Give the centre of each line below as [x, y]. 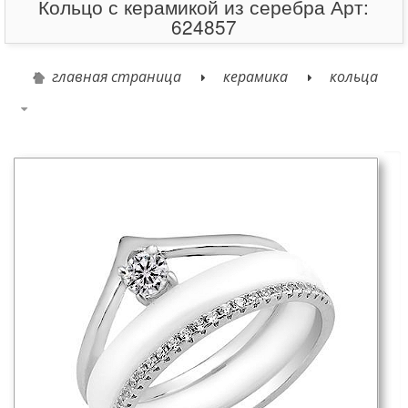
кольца [354, 76]
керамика [256, 76]
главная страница [117, 76]
